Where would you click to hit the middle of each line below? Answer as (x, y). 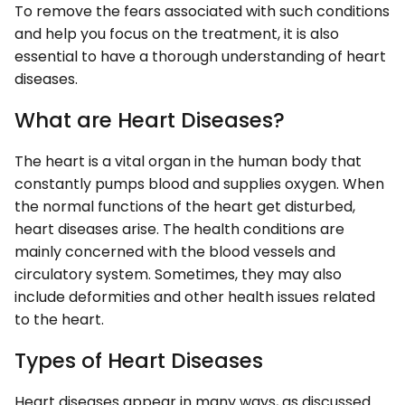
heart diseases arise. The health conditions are (179, 230)
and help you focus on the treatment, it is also (177, 34)
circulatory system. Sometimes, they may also (178, 275)
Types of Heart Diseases (139, 361)
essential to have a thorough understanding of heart (200, 57)
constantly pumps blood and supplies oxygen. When (199, 184)
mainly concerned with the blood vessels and (175, 252)
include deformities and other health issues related (195, 297)
